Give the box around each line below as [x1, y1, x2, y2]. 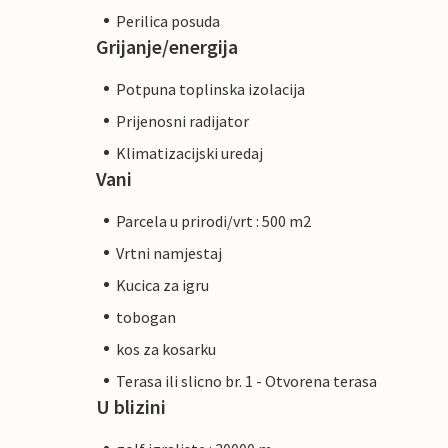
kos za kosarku [116, 338, 216, 359]
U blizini [96, 393, 166, 419]
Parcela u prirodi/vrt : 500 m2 [116, 210, 311, 231]
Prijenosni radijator [116, 110, 249, 131]
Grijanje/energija [96, 33, 238, 59]
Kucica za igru [116, 274, 209, 295]
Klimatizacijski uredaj [116, 142, 263, 163]
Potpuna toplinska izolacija [116, 78, 305, 99]
